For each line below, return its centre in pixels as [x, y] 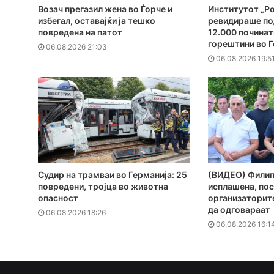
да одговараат [239, 209]
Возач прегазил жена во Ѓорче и [105, 9]
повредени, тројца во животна [103, 186]
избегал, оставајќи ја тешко [97, 20]
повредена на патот [80, 32]
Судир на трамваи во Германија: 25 [113, 174]
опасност [58, 198]
